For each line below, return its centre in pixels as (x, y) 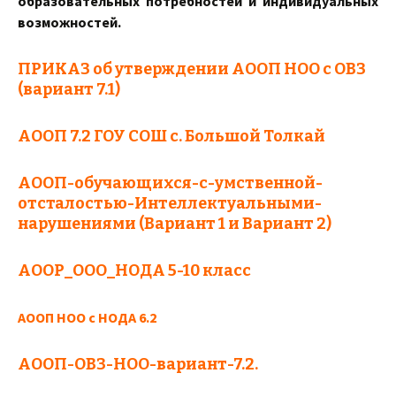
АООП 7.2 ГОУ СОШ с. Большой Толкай (171, 136)
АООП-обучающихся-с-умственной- (170, 183)
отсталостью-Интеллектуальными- (170, 203)
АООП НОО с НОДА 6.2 (87, 317)
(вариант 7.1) (69, 89)
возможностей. (69, 22)
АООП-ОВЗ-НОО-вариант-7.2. (138, 364)
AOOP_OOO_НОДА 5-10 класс (134, 270)
